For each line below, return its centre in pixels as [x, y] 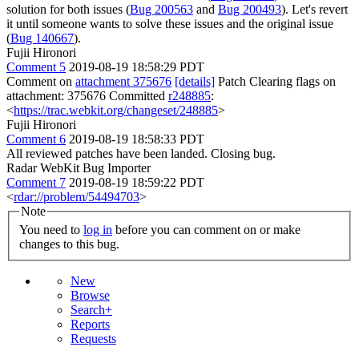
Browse [90, 296]
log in [98, 230]
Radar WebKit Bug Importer [79, 167]
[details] [195, 81]
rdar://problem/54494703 [77, 196]
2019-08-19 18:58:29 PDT [137, 67]
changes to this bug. [69, 244]
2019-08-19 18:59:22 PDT [137, 182]
